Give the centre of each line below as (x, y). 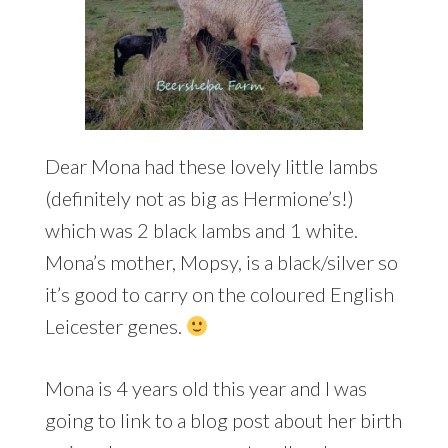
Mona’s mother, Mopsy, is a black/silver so (221, 261)
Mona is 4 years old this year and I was (205, 387)
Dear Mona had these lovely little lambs (211, 165)
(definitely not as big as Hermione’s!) (199, 197)
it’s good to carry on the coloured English (219, 293)
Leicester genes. (115, 325)
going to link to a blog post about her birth (223, 419)
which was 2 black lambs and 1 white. (201, 229)
